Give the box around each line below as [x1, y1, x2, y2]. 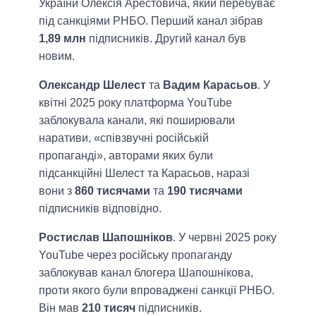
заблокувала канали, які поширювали [39, 114, 235, 126]
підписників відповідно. [39, 202, 162, 214]
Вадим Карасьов [163, 78, 257, 91]
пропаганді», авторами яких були [39, 149, 213, 162]
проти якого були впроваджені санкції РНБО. [39, 284, 274, 296]
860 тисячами [75, 184, 150, 197]
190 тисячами [167, 184, 243, 197]
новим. [39, 49, 75, 62]
